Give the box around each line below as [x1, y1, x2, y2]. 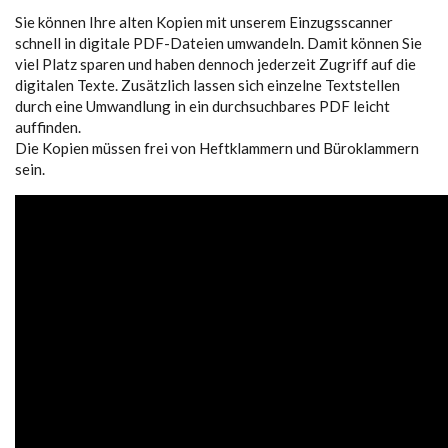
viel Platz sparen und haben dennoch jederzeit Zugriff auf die [15, 55, 416, 73]
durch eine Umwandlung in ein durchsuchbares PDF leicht [15, 97, 390, 115]
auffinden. [15, 118, 81, 136]
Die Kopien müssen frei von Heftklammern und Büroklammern [15, 139, 419, 157]
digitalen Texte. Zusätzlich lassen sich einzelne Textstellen [15, 76, 400, 94]
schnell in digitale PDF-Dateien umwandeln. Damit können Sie [15, 34, 422, 52]
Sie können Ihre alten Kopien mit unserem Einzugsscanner [15, 13, 393, 31]
